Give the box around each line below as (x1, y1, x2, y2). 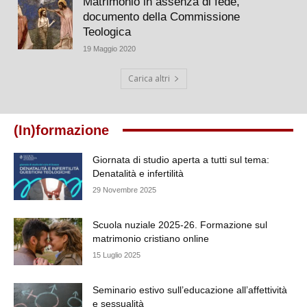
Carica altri (127, 72, 170, 84)
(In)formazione (14, 122, 109, 138)
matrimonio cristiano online (93, 232, 209, 244)
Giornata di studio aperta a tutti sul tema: (93, 153, 269, 165)
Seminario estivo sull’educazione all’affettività (93, 284, 287, 295)
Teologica (83, 25, 131, 38)
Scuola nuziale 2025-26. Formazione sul (93, 219, 267, 230)
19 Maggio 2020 (83, 44, 136, 53)
